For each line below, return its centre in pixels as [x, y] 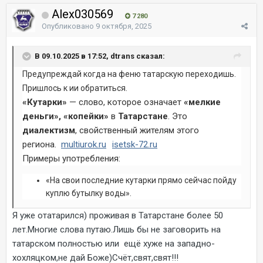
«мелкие [202, 102]
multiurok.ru [84, 144]
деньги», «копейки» [65, 116]
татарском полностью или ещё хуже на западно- [114, 243]
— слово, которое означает [125, 102]
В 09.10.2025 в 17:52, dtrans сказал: [100, 56]
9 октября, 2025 [124, 26]
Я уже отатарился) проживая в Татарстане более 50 [118, 215]
